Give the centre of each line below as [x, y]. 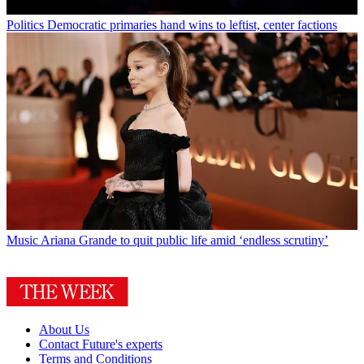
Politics [25, 25]
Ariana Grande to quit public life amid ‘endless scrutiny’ [184, 240]
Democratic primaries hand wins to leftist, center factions [192, 25]
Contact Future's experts [101, 344]
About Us [64, 330]
